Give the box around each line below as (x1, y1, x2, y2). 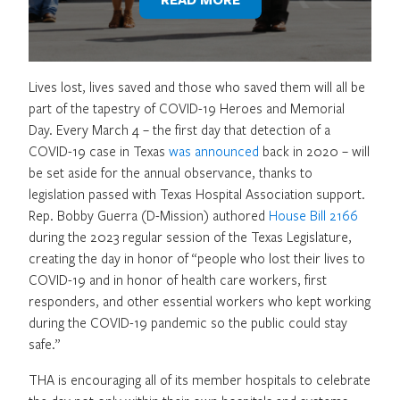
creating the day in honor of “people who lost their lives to (29, 248, 365, 267)
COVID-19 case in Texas (29, 141, 169, 160)
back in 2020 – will (259, 141, 370, 160)
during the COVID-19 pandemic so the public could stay (29, 312, 347, 331)
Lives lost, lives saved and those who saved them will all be (29, 77, 365, 96)
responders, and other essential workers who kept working (29, 291, 371, 310)
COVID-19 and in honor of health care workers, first (29, 270, 327, 288)
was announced (169, 141, 259, 160)
